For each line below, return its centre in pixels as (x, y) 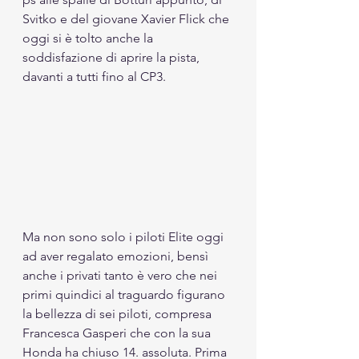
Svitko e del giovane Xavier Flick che (127, 19)
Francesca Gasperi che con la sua (118, 333)
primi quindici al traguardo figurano (125, 294)
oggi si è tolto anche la (89, 38)
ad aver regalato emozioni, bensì (117, 256)
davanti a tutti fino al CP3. (96, 77)
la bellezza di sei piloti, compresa (119, 313)
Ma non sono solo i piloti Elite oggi (125, 236)
